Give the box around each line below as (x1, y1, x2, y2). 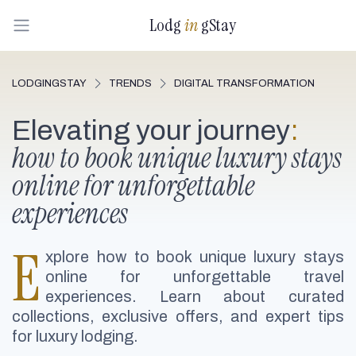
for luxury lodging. (12, 327, 138, 345)
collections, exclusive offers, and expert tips (12, 308, 344, 325)
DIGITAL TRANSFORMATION (174, 78, 315, 89)
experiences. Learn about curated (45, 288, 344, 305)
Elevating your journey (12, 115, 290, 145)
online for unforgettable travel (45, 268, 344, 285)
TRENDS (109, 78, 152, 89)
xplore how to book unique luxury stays (45, 248, 344, 265)
